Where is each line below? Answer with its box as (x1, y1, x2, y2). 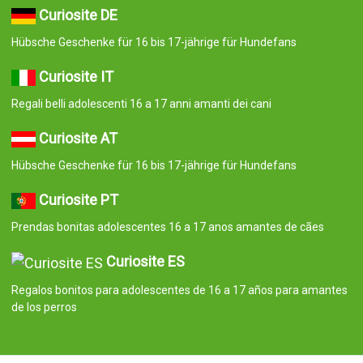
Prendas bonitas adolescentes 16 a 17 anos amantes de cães (11, 220, 324, 234)
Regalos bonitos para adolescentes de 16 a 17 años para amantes (11, 283, 348, 297)
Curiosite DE (38, 6, 117, 24)
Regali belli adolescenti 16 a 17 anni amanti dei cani (11, 97, 271, 111)
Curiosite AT (38, 130, 117, 147)
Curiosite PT (38, 191, 118, 209)
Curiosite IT (38, 68, 113, 86)
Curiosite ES (105, 253, 185, 271)
